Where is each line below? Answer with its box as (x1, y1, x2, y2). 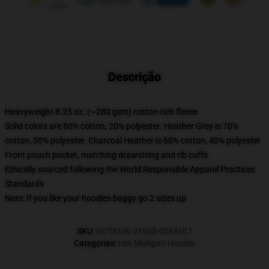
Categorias (73, 238, 115, 248)
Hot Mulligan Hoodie (118, 238, 194, 248)
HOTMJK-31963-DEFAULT (95, 226, 193, 236)
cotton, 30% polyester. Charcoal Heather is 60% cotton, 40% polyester (5, 136, 261, 145)
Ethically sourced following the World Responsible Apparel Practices (5, 165, 255, 174)
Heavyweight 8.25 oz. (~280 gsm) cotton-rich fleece (5, 107, 198, 116)
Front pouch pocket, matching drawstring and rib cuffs (5, 150, 208, 160)
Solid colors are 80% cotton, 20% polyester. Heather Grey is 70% (5, 121, 238, 131)
